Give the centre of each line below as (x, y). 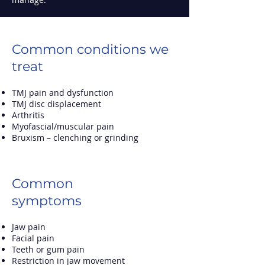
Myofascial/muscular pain (63, 126)
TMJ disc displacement (58, 104)
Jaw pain (29, 227)
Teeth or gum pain (49, 249)
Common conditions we (90, 49)
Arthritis (29, 115)
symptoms (47, 201)
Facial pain (34, 238)
